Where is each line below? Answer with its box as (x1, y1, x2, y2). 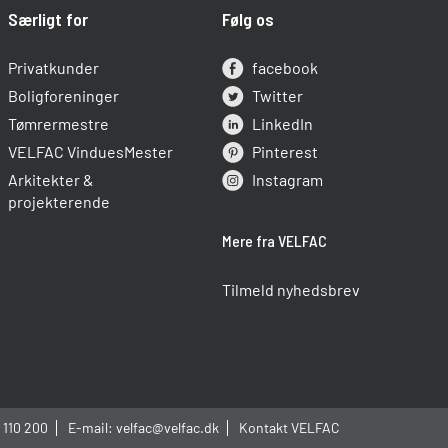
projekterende (7, 191, 110, 211)
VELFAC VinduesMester (7, 141, 173, 161)
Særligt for (7, 7, 88, 30)
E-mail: (67, 418, 116, 436)
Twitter (251, 85, 303, 105)
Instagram (251, 169, 323, 189)
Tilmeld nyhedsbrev (221, 279, 360, 299)
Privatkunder (7, 57, 99, 77)
